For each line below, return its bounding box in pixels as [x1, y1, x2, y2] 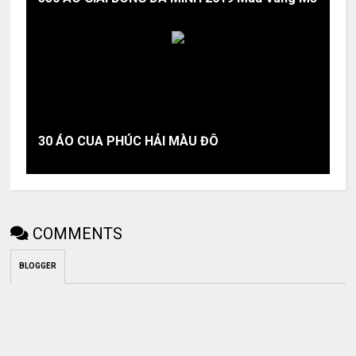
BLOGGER [19, 261, 57, 270]
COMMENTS [33, 224, 123, 243]
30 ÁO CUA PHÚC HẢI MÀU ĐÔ [38, 133, 219, 149]
